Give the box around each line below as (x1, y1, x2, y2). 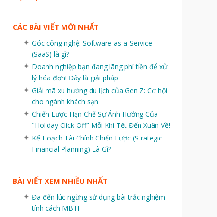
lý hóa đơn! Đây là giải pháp (31, 73, 118, 82)
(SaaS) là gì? (31, 49, 69, 59)
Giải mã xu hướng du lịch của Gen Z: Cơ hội (31, 85, 167, 95)
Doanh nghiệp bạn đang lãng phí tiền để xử (31, 62, 167, 71)
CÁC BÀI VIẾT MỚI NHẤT (12, 21, 99, 31)
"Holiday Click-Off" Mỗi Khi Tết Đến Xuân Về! (31, 120, 170, 130)
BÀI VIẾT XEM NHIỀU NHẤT (12, 175, 108, 186)
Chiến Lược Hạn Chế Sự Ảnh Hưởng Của (31, 109, 158, 119)
